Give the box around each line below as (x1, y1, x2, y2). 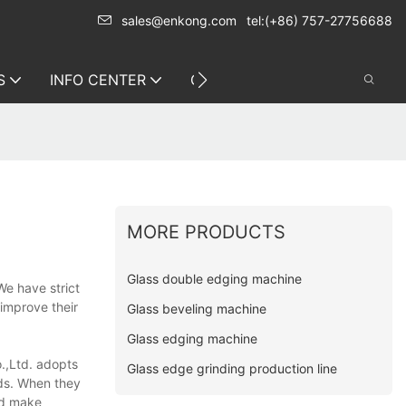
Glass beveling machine (127, 300, 267, 316)
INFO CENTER (50, 71, 146, 89)
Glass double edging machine (127, 270, 303, 286)
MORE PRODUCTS (127, 220, 286, 243)
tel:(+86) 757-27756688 (246, 13, 392, 28)
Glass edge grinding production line (127, 360, 338, 376)
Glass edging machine (127, 330, 258, 346)
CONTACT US (190, 71, 285, 89)
